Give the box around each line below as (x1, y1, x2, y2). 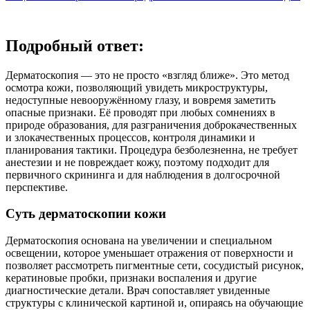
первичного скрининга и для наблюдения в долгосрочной (6, 168, 280, 181)
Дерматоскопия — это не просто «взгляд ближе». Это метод (6, 69, 289, 81)
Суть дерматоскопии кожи (6, 206, 166, 221)
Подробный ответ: (6, 36, 144, 55)
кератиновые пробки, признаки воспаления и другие (6, 271, 257, 284)
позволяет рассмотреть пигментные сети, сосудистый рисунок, (6, 259, 304, 271)
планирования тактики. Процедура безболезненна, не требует (6, 143, 298, 156)
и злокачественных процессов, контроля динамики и (6, 131, 255, 143)
